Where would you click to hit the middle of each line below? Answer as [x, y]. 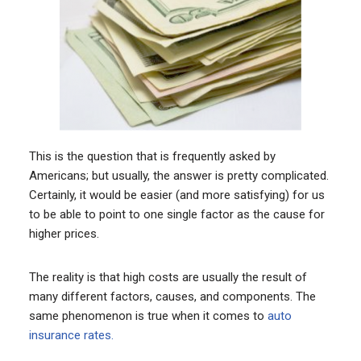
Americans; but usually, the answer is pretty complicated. [178, 176]
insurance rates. [71, 335]
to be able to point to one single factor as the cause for [176, 214]
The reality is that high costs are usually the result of [168, 277]
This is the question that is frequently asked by [152, 156]
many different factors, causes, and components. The [172, 297]
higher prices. [64, 234]
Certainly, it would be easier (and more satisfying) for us [176, 195]
